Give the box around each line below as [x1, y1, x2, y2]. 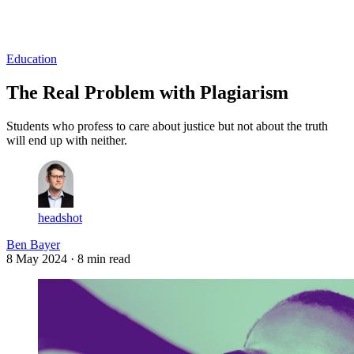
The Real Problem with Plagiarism [6, 81, 288, 103]
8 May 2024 [6, 251, 67, 265]
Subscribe [45, 24, 94, 38]
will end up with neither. [6, 133, 127, 147]
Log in [7, 24, 40, 38]
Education [6, 51, 57, 66]
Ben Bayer [6, 237, 60, 251]
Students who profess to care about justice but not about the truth [6, 119, 328, 133]
